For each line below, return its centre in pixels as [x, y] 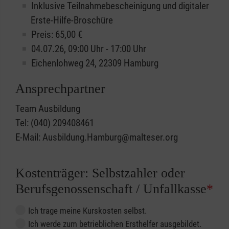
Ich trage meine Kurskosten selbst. [87, 211]
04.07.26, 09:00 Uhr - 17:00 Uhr [89, 49]
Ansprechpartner [60, 89]
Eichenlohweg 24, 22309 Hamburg [95, 63]
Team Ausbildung [48, 109]
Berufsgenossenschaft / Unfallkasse [111, 189]
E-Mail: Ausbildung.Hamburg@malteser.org [97, 138]
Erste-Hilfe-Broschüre [72, 20]
